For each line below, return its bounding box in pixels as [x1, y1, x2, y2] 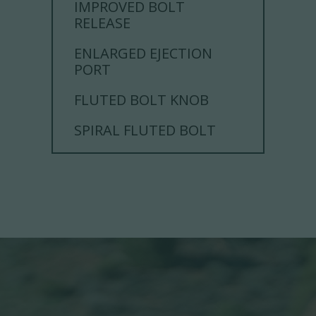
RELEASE [74, 13, 131, 33]
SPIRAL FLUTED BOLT [74, 121, 217, 140]
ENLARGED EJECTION [74, 44, 213, 63]
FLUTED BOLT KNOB [74, 90, 209, 110]
